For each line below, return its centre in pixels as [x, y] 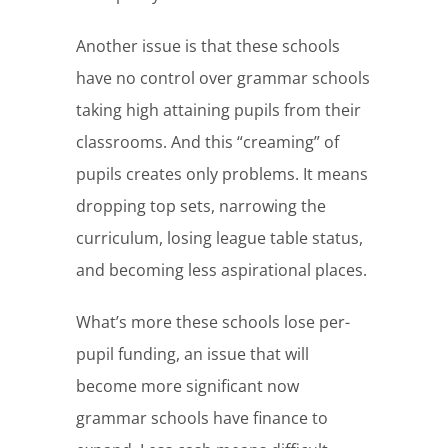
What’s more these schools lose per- [213, 322]
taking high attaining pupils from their [219, 110]
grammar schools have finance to [202, 418]
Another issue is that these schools [208, 46]
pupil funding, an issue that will [193, 354]
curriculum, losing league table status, [220, 238]
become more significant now [188, 386]
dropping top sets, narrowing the [201, 206]
